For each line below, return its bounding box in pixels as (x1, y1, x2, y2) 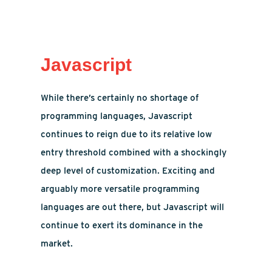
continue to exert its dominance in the (41, 220, 203, 231)
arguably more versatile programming (41, 183, 200, 194)
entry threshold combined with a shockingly (41, 147, 227, 158)
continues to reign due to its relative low (41, 129, 212, 140)
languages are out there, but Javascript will (41, 202, 225, 212)
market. (41, 238, 73, 249)
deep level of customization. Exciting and (41, 165, 216, 176)
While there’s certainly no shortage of (41, 92, 199, 103)
